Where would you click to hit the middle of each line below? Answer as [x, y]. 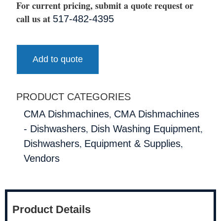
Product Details [52, 210]
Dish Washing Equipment [146, 129]
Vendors [42, 159]
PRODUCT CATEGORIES [74, 97]
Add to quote [58, 59]
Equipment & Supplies [132, 144]
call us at [35, 19]
